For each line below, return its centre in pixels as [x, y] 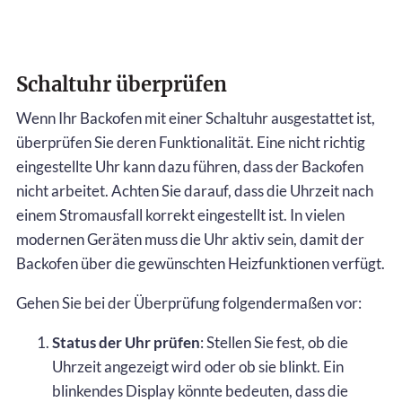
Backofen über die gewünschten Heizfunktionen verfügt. [201, 263]
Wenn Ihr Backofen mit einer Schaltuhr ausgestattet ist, [196, 118]
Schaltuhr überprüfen [122, 84]
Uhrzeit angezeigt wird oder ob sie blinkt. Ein [198, 366]
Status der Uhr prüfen [126, 342]
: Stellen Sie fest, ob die [274, 342]
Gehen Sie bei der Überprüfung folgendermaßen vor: [189, 302]
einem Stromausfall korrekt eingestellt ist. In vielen [180, 214]
